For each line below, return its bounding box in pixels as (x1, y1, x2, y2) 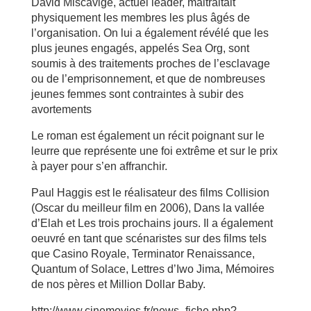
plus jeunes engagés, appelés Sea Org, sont (31, 42, 249, 54)
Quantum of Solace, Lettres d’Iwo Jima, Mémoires (31, 263, 274, 275)
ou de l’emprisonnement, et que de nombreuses (31, 73, 265, 85)
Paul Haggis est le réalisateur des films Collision (31, 187, 269, 199)
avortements (31, 103, 92, 115)
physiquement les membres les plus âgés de (31, 12, 250, 24)
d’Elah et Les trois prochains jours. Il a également (31, 217, 273, 229)
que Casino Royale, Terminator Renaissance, (31, 248, 255, 260)
